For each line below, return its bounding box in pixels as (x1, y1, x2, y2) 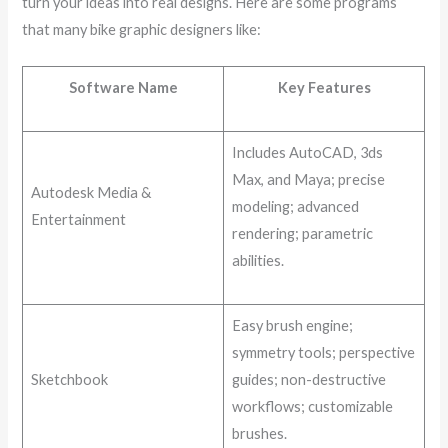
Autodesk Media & (30, 184, 151, 202)
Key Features (277, 79, 371, 97)
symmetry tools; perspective (231, 344, 415, 362)
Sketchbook (30, 371, 108, 389)
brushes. (231, 425, 287, 443)
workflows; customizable (231, 398, 393, 416)
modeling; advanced (231, 198, 359, 216)
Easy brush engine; (231, 317, 353, 335)
